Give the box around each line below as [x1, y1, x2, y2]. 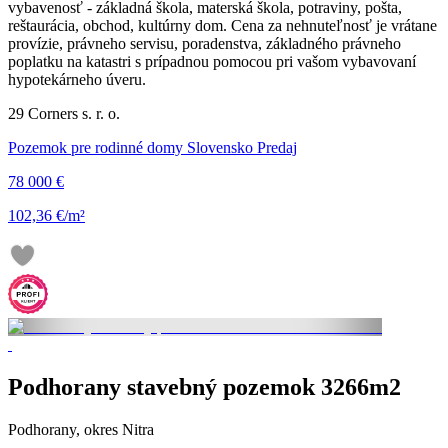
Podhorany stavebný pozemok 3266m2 [8, 374, 401, 401]
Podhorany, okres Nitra [8, 421, 154, 439]
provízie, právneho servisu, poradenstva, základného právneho [8, 35, 401, 53]
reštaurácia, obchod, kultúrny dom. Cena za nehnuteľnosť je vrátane [8, 17, 437, 35]
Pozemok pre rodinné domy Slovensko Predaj [8, 139, 297, 157]
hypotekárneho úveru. [8, 71, 146, 89]
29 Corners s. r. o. [8, 105, 120, 123]
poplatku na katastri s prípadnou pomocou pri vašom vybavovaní [8, 53, 416, 71]
